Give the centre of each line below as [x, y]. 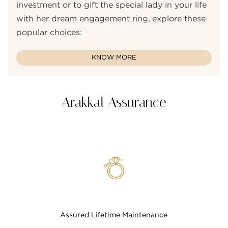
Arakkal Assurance [114, 102]
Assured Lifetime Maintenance [114, 215]
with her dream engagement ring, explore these [111, 19]
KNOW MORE [114, 58]
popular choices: [49, 32]
